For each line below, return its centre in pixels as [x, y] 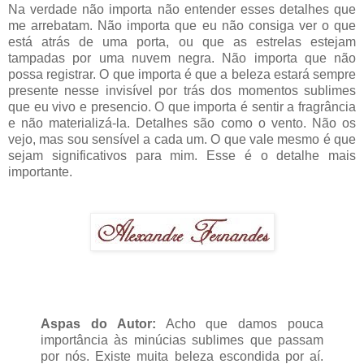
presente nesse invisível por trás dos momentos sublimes [182, 90]
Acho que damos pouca [240, 324]
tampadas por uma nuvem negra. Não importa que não [182, 58]
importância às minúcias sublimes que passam [182, 340]
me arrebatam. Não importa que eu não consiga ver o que [182, 25]
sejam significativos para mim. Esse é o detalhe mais [182, 155]
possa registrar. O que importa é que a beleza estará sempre [182, 74]
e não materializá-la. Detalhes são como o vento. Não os [182, 123]
